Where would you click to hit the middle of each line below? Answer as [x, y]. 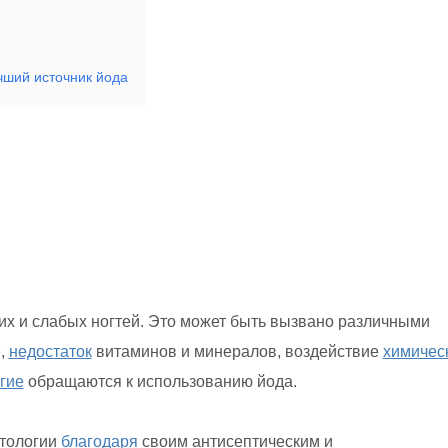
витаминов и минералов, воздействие [237, 351]
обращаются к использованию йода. [160, 381]
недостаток [50, 351]
